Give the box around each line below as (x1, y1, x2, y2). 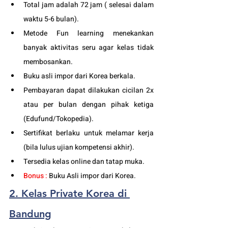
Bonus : (23, 170, 49, 181)
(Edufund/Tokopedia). (23, 113, 94, 124)
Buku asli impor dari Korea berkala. (23, 70, 135, 81)
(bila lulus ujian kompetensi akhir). (23, 141, 134, 153)
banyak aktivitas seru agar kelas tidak (23, 42, 154, 53)
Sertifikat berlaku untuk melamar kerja (23, 127, 154, 138)
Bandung (9, 207, 51, 220)
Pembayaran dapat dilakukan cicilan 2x (23, 84, 154, 96)
